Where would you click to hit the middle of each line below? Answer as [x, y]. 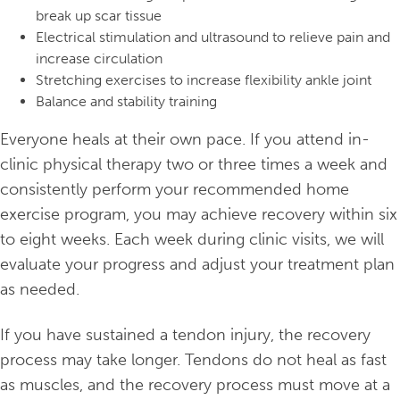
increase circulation [99, 59]
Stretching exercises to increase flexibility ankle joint [204, 80]
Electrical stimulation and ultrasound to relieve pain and [213, 37]
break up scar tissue [99, 16]
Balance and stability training [126, 102]
